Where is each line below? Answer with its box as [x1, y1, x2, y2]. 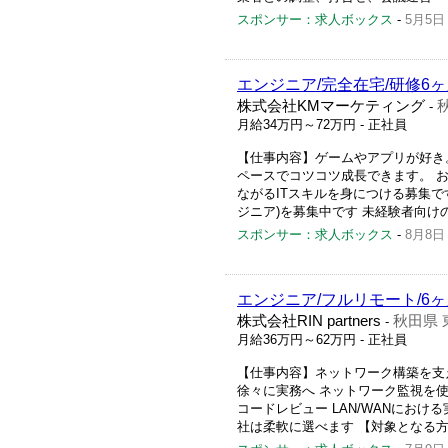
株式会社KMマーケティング [237, 98, 425, 114]
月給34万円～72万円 [237, 117, 356, 132]
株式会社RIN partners [237, 313, 381, 329]
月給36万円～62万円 [237, 332, 356, 347]
